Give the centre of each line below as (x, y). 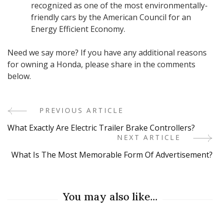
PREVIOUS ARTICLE (82, 110)
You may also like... (110, 197)
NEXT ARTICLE (149, 137)
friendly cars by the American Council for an (111, 17)
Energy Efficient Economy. (78, 29)
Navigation (51, 140)
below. (19, 76)
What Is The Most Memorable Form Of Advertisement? (112, 155)
